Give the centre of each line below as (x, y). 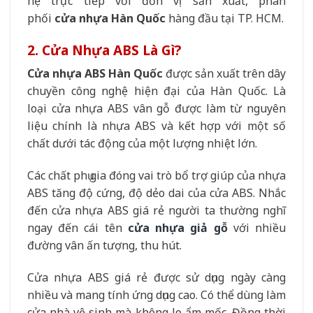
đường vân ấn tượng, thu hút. (104, 245)
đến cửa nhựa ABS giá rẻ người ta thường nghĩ (156, 210)
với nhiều (257, 227)
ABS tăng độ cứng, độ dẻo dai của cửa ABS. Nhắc (156, 192)
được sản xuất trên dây (224, 74)
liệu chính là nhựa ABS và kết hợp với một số (156, 126)
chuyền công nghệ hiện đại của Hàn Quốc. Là (156, 91)
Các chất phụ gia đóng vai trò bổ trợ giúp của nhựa (156, 175)
